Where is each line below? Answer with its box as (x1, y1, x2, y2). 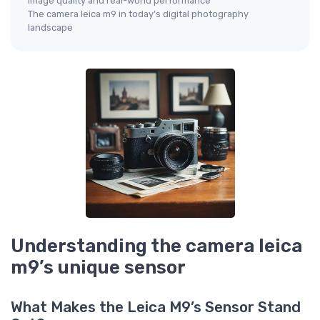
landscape (28, 22, 73, 34)
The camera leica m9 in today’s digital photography (28, 9, 249, 20)
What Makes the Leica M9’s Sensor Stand (11, 299, 301, 316)
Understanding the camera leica (11, 235, 302, 257)
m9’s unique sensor (11, 256, 186, 279)
